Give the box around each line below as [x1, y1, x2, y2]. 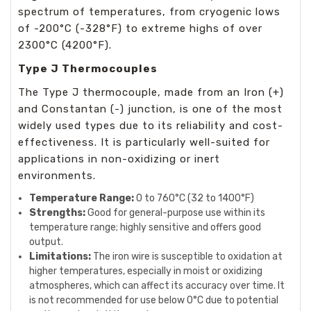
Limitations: [29, 251, 92, 262]
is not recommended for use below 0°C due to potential [29, 294, 279, 306]
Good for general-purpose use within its [85, 207, 266, 219]
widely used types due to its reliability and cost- [18, 119, 283, 132]
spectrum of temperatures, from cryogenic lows [18, 6, 280, 18]
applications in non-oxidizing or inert [18, 153, 220, 165]
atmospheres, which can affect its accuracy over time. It [29, 280, 285, 292]
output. [29, 236, 64, 248]
